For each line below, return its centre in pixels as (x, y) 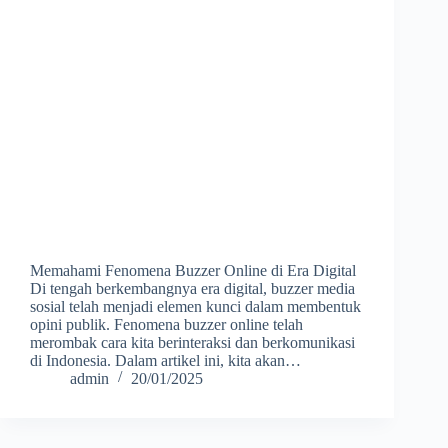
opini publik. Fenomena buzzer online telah (166, 325)
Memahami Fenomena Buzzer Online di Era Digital (193, 271)
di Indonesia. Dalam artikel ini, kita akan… (165, 361)
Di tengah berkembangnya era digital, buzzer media (192, 289)
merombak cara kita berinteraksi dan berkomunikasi (192, 343)
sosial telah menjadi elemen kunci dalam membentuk (195, 307)
